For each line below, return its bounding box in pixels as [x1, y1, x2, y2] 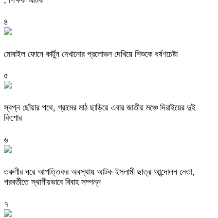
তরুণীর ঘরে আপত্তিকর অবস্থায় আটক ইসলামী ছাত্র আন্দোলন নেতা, [4, 167, 195, 177]
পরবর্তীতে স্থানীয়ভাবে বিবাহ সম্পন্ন [4, 177, 101, 187]
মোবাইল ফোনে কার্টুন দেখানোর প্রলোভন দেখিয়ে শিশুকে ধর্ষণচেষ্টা [4, 49, 178, 59]
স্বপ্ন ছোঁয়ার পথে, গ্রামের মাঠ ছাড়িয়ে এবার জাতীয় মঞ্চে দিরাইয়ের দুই [4, 103, 196, 113]
